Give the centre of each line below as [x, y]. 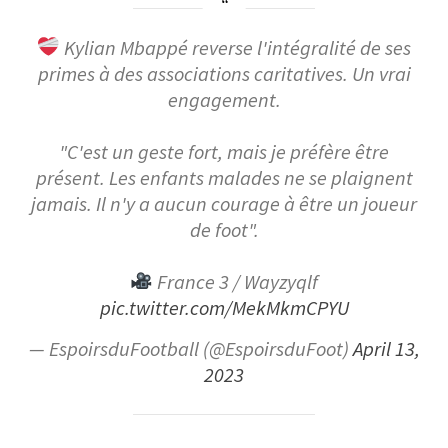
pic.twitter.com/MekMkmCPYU [224, 307]
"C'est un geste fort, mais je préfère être [224, 151]
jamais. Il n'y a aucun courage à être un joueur [224, 203]
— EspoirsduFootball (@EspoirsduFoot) [190, 348]
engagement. [224, 99]
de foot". [224, 229]
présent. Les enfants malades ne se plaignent [224, 177]
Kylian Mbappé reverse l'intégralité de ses [236, 47]
